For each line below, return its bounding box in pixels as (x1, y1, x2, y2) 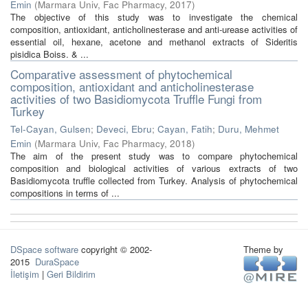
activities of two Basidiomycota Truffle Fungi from (10, 90, 262, 107)
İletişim (10, 267, 39, 280)
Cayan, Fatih (157, 122, 212, 135)
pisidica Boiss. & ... (10, 47, 89, 60)
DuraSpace (35, 255, 79, 268)
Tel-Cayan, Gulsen (10, 122, 91, 135)
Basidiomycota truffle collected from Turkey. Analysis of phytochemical (10, 174, 298, 187)
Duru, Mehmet (218, 122, 279, 135)
